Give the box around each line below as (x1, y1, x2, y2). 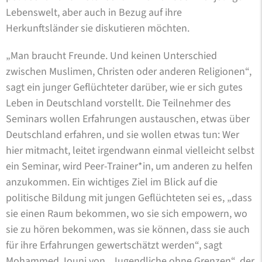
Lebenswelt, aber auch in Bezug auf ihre (6, 5, 182, 20)
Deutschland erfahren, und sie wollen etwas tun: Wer (6, 127, 239, 142)
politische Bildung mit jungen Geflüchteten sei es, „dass (6, 190, 252, 205)
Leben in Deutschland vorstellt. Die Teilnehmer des (6, 95, 231, 111)
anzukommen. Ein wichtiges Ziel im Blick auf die (6, 174, 218, 189)
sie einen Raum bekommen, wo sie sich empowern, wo (6, 206, 247, 221)
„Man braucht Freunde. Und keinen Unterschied (6, 48, 217, 63)
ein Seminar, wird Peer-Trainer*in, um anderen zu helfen (6, 158, 253, 174)
